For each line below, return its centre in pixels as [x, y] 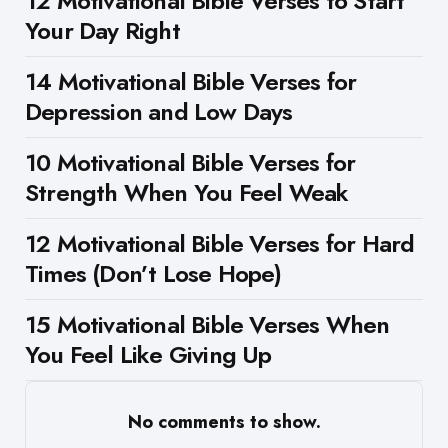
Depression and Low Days [159, 111]
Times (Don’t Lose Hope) [153, 273]
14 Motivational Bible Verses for [191, 81]
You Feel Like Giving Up [148, 354]
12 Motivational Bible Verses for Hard [220, 243]
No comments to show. [224, 421]
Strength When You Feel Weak [187, 192]
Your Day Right [102, 30]
